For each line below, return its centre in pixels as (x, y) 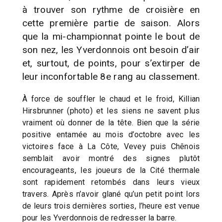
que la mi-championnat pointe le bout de (111, 36)
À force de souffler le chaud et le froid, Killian (111, 99)
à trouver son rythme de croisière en (111, 9)
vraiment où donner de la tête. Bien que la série (111, 122)
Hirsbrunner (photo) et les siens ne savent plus (111, 111)
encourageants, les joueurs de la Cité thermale (111, 170)
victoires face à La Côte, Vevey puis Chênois (111, 146)
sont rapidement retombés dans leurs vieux (111, 182)
